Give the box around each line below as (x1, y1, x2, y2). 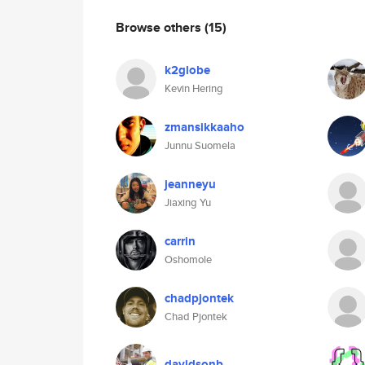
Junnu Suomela (165, 138, 235, 153)
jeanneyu (165, 175, 216, 193)
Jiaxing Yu (165, 195, 211, 210)
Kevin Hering (165, 81, 223, 96)
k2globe (165, 61, 210, 79)
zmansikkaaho (165, 118, 244, 136)
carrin (165, 232, 196, 250)
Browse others (116, 17, 204, 37)
